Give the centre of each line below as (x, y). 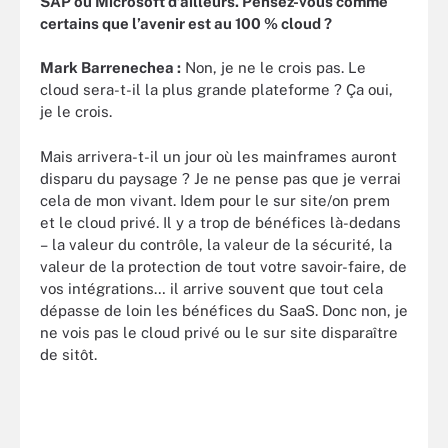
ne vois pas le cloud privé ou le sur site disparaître (219, 332)
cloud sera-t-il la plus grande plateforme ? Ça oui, (216, 89)
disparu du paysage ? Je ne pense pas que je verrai (220, 178)
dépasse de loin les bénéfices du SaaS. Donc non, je (224, 310)
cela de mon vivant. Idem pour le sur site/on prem (215, 200)
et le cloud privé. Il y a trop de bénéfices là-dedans (220, 222)
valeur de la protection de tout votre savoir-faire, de (223, 266)
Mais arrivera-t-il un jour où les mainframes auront (218, 156)
